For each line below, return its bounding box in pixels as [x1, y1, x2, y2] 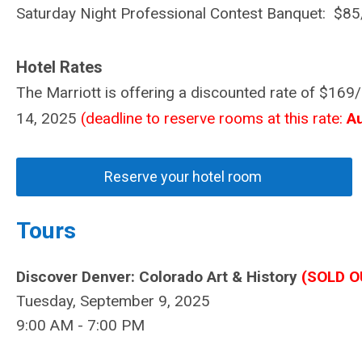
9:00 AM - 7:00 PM [16, 316, 145, 335]
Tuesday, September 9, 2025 [16, 292, 210, 310]
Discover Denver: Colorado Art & [16, 267, 242, 286]
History [246, 267, 301, 286]
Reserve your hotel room [103, 168, 265, 185]
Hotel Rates [16, 57, 103, 77]
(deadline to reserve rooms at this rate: [81, 109, 347, 128]
